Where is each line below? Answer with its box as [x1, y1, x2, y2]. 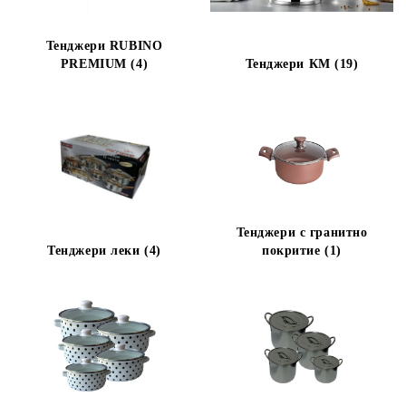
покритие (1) [262, 244, 342, 257]
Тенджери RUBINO [45, 39, 163, 53]
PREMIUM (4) [60, 57, 149, 71]
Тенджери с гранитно [236, 226, 368, 239]
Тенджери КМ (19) [245, 57, 359, 71]
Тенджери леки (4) [47, 244, 161, 257]
